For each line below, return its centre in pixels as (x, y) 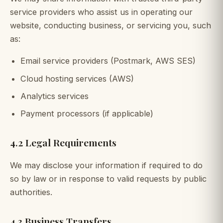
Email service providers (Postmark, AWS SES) (108, 61)
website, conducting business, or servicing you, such (111, 25)
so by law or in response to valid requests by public (108, 178)
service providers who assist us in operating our (101, 12)
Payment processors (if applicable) (87, 113)
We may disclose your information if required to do (106, 165)
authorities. (31, 192)
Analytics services (54, 96)
